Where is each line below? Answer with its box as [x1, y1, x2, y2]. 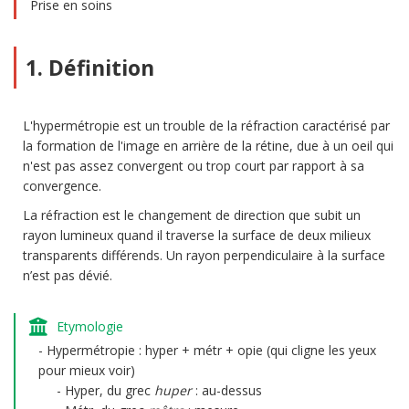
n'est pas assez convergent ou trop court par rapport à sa [23, 157, 364, 174]
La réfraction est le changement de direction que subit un [23, 206, 361, 224]
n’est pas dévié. [23, 267, 112, 284]
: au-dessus [192, 382, 262, 399]
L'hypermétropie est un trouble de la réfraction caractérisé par [23, 117, 390, 134]
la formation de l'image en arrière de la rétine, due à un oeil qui [23, 137, 393, 154]
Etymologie [57, 318, 123, 335]
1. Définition [26, 53, 154, 82]
